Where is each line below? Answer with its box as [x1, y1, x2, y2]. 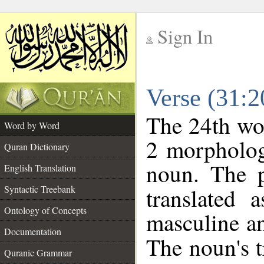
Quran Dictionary [4, 140, 70, 153]
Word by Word [4, 119, 60, 131]
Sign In [157, 24, 213, 49]
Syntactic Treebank [4, 183, 75, 195]
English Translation [4, 161, 76, 174]
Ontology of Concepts [4, 204, 87, 216]
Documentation [4, 225, 61, 237]
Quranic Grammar [4, 246, 72, 259]
